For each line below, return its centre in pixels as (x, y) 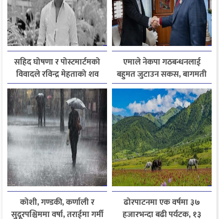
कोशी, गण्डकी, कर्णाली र (57, 202)
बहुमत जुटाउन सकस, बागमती (162, 74)
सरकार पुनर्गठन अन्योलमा (162, 86)
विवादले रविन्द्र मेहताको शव (57, 74)
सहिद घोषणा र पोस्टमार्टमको (57, 62)
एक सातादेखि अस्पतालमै (57, 86)
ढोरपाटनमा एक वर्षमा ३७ (162, 202)
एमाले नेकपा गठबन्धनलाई (162, 62)
